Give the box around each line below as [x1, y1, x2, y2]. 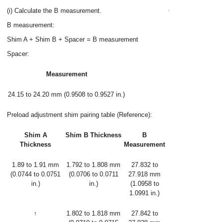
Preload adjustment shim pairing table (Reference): [7, 111, 152, 118]
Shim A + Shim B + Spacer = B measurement [7, 36, 138, 43]
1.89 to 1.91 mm [12, 161, 59, 168]
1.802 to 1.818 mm [66, 210, 120, 217]
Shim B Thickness [65, 131, 121, 139]
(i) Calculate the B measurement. [7, 7, 102, 14]
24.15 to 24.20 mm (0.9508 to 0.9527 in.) [8, 91, 125, 98]
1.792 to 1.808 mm [66, 161, 120, 168]
